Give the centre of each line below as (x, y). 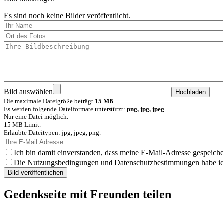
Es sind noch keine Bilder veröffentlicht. (67, 16)
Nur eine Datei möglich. (36, 117)
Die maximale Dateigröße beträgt (49, 101)
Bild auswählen (28, 92)
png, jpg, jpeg (146, 109)
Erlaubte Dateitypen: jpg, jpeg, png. (52, 133)
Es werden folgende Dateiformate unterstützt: (65, 109)
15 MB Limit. (22, 125)
